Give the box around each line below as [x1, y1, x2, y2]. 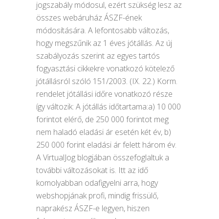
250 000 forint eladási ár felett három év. [36, 139, 176, 150]
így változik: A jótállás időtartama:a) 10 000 [36, 101, 181, 112]
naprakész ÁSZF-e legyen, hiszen [36, 202, 150, 214]
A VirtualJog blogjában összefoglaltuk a [36, 152, 169, 163]
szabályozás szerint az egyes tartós [36, 50, 160, 61]
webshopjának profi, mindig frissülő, [36, 190, 158, 201]
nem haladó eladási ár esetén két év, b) [36, 126, 171, 137]
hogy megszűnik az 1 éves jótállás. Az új [36, 37, 172, 48]
